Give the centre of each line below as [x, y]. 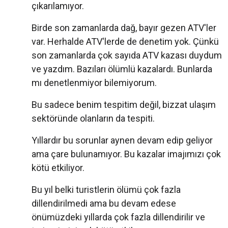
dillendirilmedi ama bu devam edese [104, 204]
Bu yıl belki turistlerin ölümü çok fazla [106, 190]
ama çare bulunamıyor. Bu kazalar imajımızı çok [126, 154]
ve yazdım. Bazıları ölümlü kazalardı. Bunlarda [122, 69]
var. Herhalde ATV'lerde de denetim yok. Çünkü [125, 42]
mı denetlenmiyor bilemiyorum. [94, 83]
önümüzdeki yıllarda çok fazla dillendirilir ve [118, 217]
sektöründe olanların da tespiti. [93, 119]
